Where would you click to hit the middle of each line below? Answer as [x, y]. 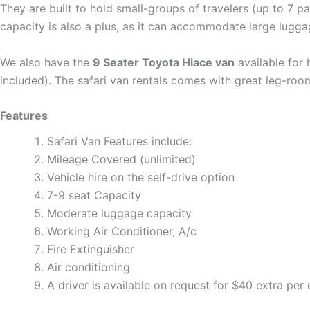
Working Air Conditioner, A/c [122, 231]
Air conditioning [89, 267]
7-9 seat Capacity [94, 195]
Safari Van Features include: [119, 142]
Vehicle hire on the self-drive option [141, 177]
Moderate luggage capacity [119, 213]
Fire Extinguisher [91, 249]
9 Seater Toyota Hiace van [164, 62]
